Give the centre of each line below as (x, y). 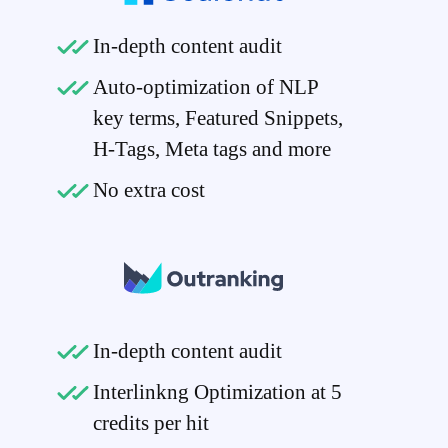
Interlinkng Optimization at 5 (217, 391)
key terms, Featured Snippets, (217, 118)
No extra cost (148, 190)
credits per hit (150, 422)
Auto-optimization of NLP (205, 87)
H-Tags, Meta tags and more (211, 149)
